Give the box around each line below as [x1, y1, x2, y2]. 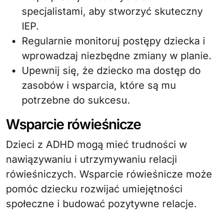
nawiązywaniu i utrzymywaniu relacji [6, 153, 177, 165]
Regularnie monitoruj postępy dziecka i [22, 35, 205, 47]
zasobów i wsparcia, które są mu [22, 79, 176, 91]
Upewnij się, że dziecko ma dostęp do [22, 64, 201, 76]
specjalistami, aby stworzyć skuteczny [22, 5, 203, 17]
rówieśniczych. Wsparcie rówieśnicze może [6, 168, 212, 180]
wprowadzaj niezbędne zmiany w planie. [22, 49, 212, 62]
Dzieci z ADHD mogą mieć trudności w [6, 138, 187, 150]
